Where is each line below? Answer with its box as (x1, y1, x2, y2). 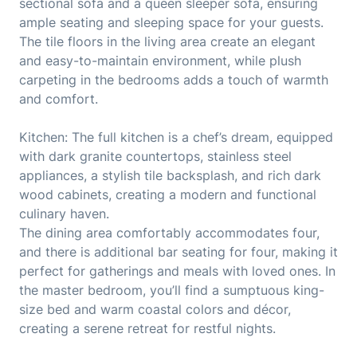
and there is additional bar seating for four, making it (19, 244, 338, 261)
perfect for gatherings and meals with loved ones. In (19, 263, 335, 280)
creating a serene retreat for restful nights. (19, 320, 276, 337)
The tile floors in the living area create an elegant (19, 33, 316, 50)
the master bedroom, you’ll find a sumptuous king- (19, 282, 324, 299)
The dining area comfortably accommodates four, (19, 225, 320, 241)
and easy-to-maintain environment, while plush (19, 53, 301, 69)
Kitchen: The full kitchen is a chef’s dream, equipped (19, 129, 333, 146)
